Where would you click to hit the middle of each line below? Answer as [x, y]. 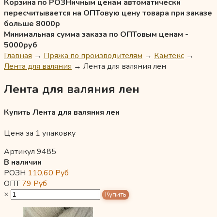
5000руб [21, 45]
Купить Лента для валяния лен [62, 113]
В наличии [23, 163]
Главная [18, 56]
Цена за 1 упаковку [40, 133]
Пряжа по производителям [93, 56]
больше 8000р [32, 24]
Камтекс [169, 56]
